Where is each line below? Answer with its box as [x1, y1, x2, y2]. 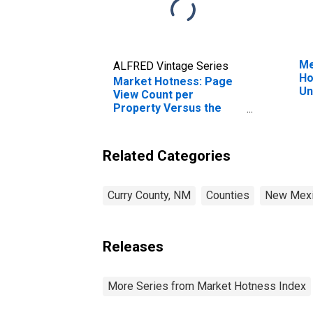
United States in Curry [113, 114, 229, 128]
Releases [103, 238, 163, 255]
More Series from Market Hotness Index [108, 279, 306, 293]
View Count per [113, 87, 194, 101]
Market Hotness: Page [113, 74, 233, 88]
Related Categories [103, 147, 231, 164]
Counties [206, 188, 249, 202]
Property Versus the [113, 101, 221, 115]
